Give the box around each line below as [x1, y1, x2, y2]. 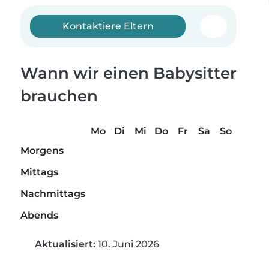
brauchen [20, 86, 98, 106]
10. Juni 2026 [95, 238, 159, 250]
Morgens [20, 145, 64, 157]
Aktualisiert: [35, 238, 95, 250]
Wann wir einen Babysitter [20, 64, 237, 83]
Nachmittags [20, 188, 85, 200]
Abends [20, 210, 58, 222]
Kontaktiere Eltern [62, 20, 154, 32]
